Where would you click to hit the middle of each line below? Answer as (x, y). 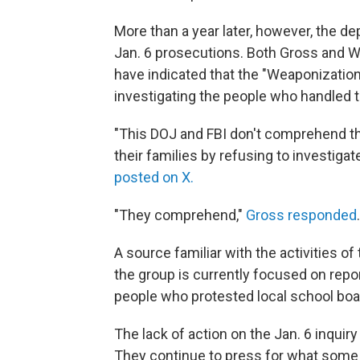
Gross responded (301, 215)
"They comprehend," (180, 215)
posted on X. (154, 178)
